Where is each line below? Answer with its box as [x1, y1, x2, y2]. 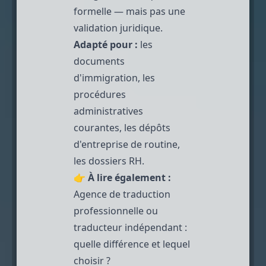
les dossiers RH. [74, 154, 144, 167]
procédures [74, 87, 126, 101]
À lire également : [88, 170, 171, 184]
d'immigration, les [74, 71, 155, 84]
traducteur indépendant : [74, 220, 187, 234]
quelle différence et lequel [74, 237, 190, 251]
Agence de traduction [74, 187, 170, 201]
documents [74, 54, 125, 68]
